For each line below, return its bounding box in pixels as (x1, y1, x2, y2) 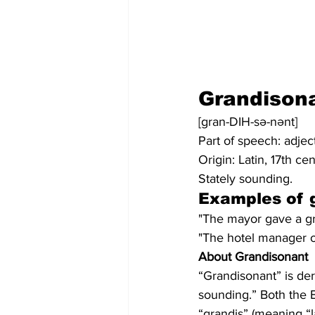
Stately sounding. (198, 172, 292, 186)
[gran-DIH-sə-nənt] (198, 115, 297, 129)
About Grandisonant (198, 250, 308, 264)
